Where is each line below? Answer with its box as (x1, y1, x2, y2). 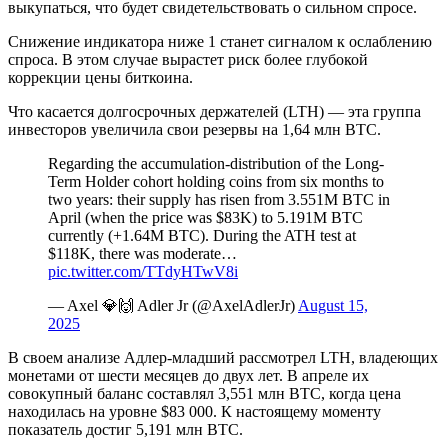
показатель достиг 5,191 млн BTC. (8, 421, 243, 439)
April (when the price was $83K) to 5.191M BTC (48, 209, 363, 227)
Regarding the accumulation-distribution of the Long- (48, 155, 384, 173)
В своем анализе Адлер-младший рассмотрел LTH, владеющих (8, 349, 438, 367)
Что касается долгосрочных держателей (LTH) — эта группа (8, 103, 421, 121)
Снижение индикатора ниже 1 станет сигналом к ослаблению (8, 33, 432, 51)
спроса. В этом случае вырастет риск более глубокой (8, 51, 368, 69)
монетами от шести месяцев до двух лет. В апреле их (8, 367, 369, 385)
